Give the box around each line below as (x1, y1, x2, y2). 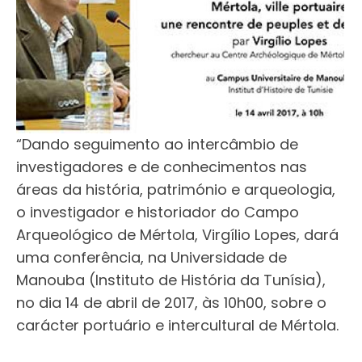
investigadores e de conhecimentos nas (16, 156, 307, 177)
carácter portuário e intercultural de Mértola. (16, 314, 339, 335)
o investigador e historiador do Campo (16, 201, 299, 222)
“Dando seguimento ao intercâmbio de (16, 133, 298, 154)
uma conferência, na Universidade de (16, 246, 287, 267)
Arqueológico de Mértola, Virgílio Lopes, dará (16, 224, 339, 245)
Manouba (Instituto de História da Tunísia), (16, 269, 326, 290)
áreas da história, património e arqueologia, (16, 179, 335, 200)
